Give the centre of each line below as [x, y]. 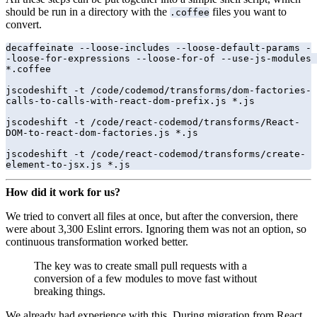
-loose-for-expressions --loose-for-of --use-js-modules [158, 59]
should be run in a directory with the [88, 12]
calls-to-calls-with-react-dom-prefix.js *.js [130, 101]
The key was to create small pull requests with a [140, 266]
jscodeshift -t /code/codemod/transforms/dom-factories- [158, 91]
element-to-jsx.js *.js [68, 165]
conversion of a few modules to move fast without [145, 279]
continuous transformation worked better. [97, 242]
